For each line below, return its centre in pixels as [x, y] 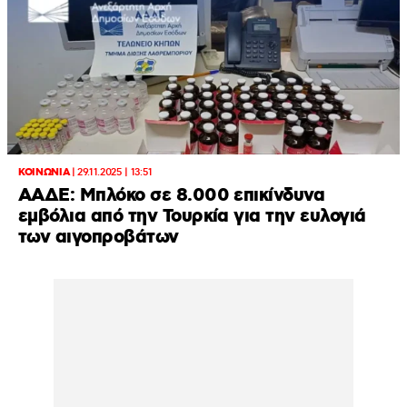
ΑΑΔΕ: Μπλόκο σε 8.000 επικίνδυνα [172, 196]
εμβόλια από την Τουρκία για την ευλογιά [192, 217]
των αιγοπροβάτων [99, 238]
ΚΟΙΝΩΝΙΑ [44, 173]
